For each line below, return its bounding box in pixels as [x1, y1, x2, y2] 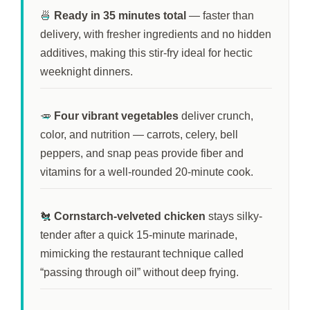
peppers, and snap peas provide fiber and [40, 147, 244, 159]
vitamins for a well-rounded [40, 165, 175, 178]
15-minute [136, 228, 185, 241]
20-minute [175, 165, 224, 178]
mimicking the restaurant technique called [40, 247, 244, 259]
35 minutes [103, 9, 161, 21]
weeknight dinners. [40, 65, 133, 77]
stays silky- [206, 210, 262, 222]
